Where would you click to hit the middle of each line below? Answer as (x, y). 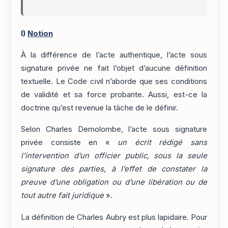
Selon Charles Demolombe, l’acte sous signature (114, 130)
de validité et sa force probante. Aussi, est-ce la (114, 94)
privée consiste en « (69, 143)
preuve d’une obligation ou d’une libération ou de (114, 182)
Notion (40, 33)
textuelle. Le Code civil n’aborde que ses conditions (114, 81)
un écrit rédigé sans (163, 143)
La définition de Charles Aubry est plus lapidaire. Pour (114, 217)
